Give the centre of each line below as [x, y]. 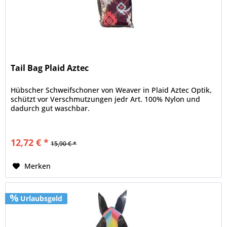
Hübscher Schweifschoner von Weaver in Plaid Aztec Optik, [111, 90]
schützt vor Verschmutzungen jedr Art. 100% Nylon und [106, 99]
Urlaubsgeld [41, 198]
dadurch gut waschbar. [50, 108]
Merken [38, 166]
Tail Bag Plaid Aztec [50, 68]
